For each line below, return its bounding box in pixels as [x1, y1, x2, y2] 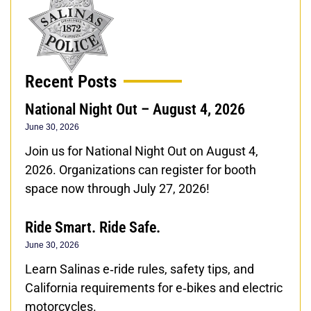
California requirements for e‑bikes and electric [25, 280, 283, 295]
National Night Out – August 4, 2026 [25, 100, 245, 118]
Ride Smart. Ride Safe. [25, 218, 160, 236]
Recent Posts [25, 71, 117, 92]
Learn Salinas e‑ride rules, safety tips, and [25, 261, 254, 276]
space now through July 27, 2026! [25, 180, 210, 196]
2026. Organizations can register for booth [25, 162, 256, 177]
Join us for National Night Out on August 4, [25, 143, 258, 158]
